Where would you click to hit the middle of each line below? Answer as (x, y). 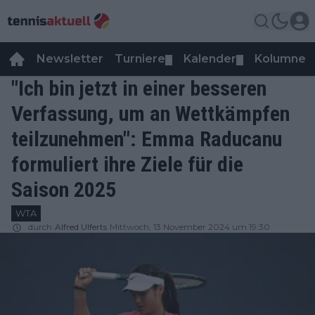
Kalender (210, 59)
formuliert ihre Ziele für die (127, 164)
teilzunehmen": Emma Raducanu (147, 139)
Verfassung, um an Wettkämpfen (150, 114)
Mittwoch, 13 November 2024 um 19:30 (190, 227)
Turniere (140, 59)
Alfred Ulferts (81, 227)
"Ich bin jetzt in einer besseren (139, 88)
